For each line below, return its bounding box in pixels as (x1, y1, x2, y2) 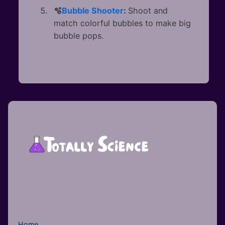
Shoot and (128, 6, 168, 16)
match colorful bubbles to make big (54, 18, 191, 29)
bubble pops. (54, 31, 103, 41)
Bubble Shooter (62, 6, 124, 16)
